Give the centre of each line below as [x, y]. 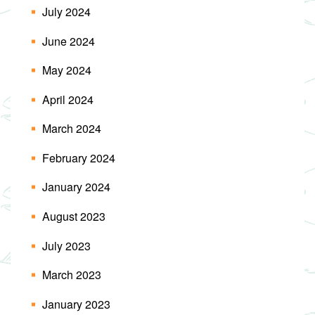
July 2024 [66, 12]
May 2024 [67, 70]
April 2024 [68, 99]
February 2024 [79, 157]
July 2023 [66, 245]
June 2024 [69, 41]
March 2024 [72, 129]
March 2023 [72, 275]
